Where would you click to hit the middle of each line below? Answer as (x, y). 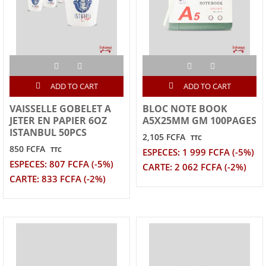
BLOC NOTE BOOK (185, 108)
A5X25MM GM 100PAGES (199, 120)
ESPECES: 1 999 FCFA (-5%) (198, 152)
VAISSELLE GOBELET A (60, 108)
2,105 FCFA (164, 137)
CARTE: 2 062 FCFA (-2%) (194, 167)
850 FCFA (27, 148)
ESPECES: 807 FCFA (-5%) (61, 164)
